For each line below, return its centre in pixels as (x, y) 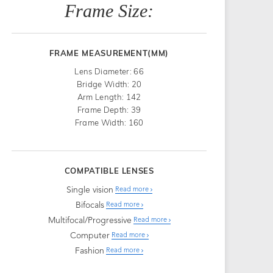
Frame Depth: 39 (109, 109)
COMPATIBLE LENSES (109, 170)
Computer (90, 236)
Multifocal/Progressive (90, 220)
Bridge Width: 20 (109, 84)
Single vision (90, 190)
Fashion (90, 251)
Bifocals (90, 205)
